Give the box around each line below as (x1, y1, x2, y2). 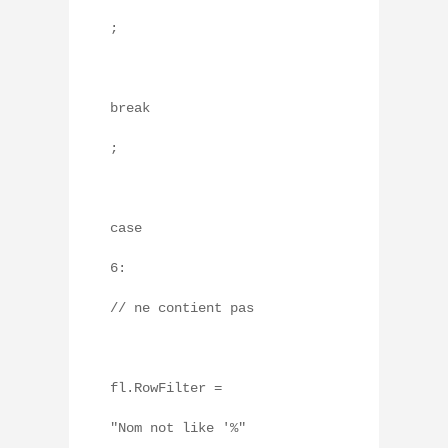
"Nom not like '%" (110, 420, 246, 437)
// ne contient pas (110, 300, 254, 317)
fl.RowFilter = (110, 380, 222, 397)
